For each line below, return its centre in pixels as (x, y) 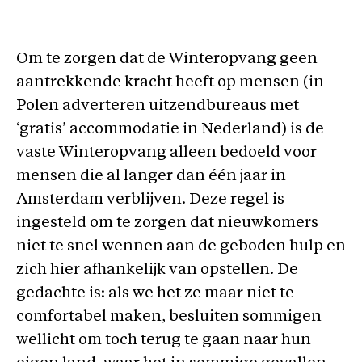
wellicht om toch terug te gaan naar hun (164, 340)
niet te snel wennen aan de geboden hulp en (181, 246)
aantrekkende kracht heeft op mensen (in (170, 82)
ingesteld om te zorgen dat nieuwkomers (167, 223)
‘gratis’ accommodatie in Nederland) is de (170, 129)
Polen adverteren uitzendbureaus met (158, 106)
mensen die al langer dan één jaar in (151, 176)
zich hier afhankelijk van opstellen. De (157, 270)
